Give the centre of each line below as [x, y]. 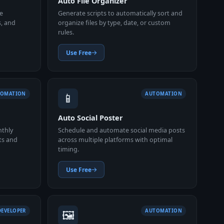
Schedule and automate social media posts [122, 130]
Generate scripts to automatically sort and [120, 13]
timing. [69, 149]
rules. [66, 32]
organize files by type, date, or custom [114, 22]
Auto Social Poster [91, 118]
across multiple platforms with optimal [115, 139]
